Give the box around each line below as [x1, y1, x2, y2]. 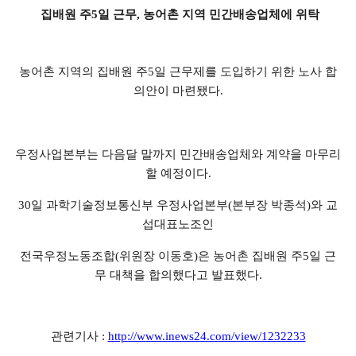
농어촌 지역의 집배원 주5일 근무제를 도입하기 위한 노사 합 [19, 65, 337, 79]
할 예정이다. [145, 167, 211, 180]
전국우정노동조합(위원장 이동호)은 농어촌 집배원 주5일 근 [20, 250, 336, 263]
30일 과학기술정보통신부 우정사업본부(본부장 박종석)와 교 [18, 199, 338, 212]
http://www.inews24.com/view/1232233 [107, 330, 306, 343]
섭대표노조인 [142, 218, 214, 231]
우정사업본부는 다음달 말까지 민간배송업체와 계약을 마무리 [15, 148, 341, 161]
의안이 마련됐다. [133, 84, 223, 98]
